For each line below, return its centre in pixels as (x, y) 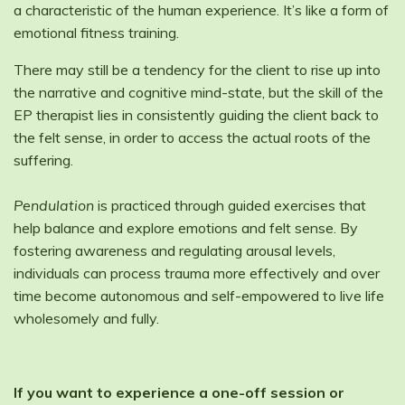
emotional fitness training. (96, 32)
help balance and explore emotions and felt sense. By (186, 227)
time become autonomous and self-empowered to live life (199, 295)
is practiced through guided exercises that (230, 205)
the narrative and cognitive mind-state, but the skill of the (198, 92)
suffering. (43, 160)
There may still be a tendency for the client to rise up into (197, 69)
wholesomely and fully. (86, 318)
